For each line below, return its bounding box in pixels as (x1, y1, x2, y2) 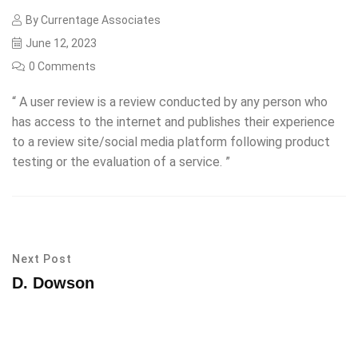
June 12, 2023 (26, 37, 97, 50)
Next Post (12, 253, 72, 265)
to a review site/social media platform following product (12, 134, 330, 149)
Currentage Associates (41, 14, 161, 26)
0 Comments (29, 60, 96, 73)
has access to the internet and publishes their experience (12, 114, 335, 129)
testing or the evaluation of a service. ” (12, 154, 230, 169)
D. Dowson (12, 274, 94, 292)
